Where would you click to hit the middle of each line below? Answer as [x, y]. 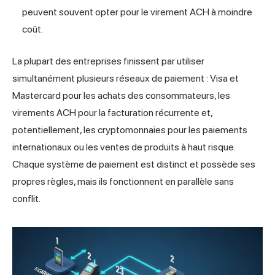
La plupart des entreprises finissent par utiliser [108, 61]
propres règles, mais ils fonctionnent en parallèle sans [123, 182]
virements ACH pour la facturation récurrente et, [112, 113]
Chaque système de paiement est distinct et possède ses [134, 165]
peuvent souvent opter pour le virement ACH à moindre [137, 12]
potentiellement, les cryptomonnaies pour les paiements [130, 130]
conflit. [26, 199]
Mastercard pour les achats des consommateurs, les [121, 96]
